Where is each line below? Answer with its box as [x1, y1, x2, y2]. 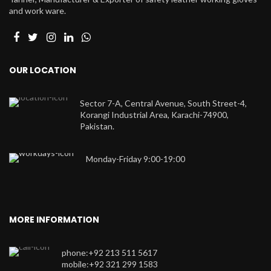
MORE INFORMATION [9, 214, 99, 226]
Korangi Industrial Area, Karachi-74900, [80, 109, 229, 120]
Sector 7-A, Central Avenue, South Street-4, [80, 98, 247, 109]
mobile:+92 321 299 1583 [62, 259, 158, 270]
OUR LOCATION [9, 64, 76, 77]
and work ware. [9, 5, 66, 16]
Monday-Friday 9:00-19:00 [86, 154, 185, 165]
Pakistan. [80, 121, 114, 132]
